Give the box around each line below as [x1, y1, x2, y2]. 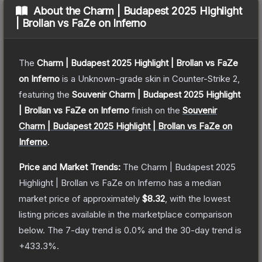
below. [19, 224, 45, 236]
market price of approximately [19, 192, 142, 204]
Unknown [78, 73, 115, 84]
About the [33, 4, 84, 17]
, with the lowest [165, 192, 230, 204]
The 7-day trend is [47, 224, 124, 236]
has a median [166, 177, 221, 188]
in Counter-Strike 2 [161, 73, 237, 84]
